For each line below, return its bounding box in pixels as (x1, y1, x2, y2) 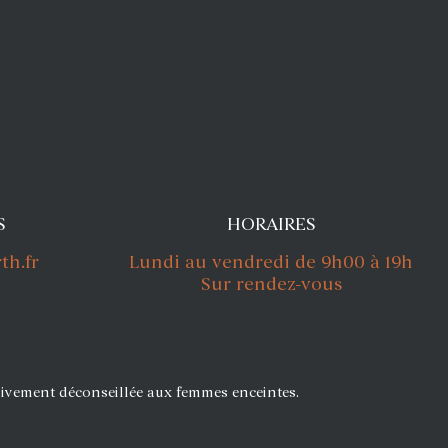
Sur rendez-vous (200, 273, 342, 296)
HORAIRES (226, 213, 316, 236)
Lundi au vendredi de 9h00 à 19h (129, 251, 413, 274)
